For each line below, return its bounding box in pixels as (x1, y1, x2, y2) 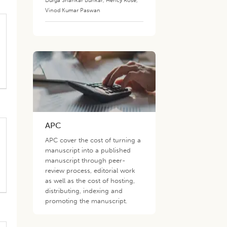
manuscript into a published (45, 146, 131, 154)
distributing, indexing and (45, 187, 123, 195)
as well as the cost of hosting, (45, 177, 135, 184)
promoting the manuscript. (45, 197, 128, 205)
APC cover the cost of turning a (45, 136, 141, 144)
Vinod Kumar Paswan (45, 7, 101, 14)
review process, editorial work (45, 167, 136, 174)
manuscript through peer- (45, 157, 126, 164)
